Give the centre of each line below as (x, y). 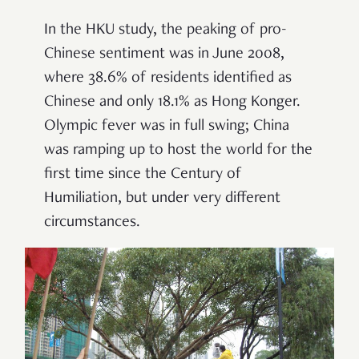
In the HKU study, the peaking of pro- (165, 30)
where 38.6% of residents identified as (168, 78)
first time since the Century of (143, 174)
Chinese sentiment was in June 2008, (164, 54)
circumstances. (92, 222)
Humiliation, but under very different (162, 198)
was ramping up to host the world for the (178, 150)
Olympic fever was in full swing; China (167, 126)
